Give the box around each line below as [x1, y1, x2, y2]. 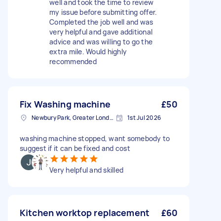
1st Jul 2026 [127, 113, 161, 122]
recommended [49, 57, 97, 66]
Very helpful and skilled [49, 165, 123, 175]
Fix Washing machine [20, 98, 110, 110]
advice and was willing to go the [49, 37, 152, 46]
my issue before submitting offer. [49, 7, 157, 17]
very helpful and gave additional [49, 27, 152, 37]
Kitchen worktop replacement [20, 207, 150, 219]
